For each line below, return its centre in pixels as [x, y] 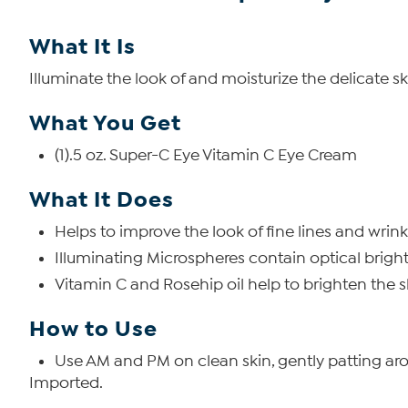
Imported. [66, 383]
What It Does [102, 200]
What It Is [82, 47]
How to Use [93, 329]
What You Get [105, 123]
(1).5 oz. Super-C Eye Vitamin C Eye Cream [206, 156]
